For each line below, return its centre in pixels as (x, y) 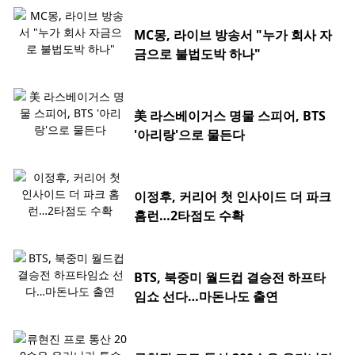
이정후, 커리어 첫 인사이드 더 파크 (233, 197)
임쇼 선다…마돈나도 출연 (206, 297)
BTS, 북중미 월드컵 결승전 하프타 (230, 278)
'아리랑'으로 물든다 (189, 135)
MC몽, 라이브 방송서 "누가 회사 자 (233, 35)
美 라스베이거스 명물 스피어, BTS (230, 116)
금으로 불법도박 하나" (197, 54)
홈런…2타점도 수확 (189, 216)
